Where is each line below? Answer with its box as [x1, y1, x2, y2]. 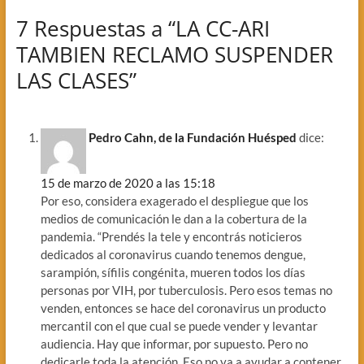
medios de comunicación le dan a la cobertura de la [40, 210, 307, 226]
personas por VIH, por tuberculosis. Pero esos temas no [40, 282, 332, 297]
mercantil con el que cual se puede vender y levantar [40, 318, 318, 333]
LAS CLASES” [15, 66, 136, 96]
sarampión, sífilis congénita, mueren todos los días [40, 264, 305, 279]
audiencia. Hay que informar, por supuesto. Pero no [40, 336, 308, 351]
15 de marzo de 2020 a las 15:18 [40, 175, 215, 190]
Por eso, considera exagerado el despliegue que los [40, 193, 309, 208]
